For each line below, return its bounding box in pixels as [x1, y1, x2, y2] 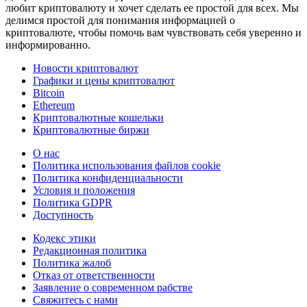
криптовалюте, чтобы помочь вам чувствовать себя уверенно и [5, 27, 302, 39]
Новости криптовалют [33, 62, 138, 75]
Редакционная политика [33, 245, 147, 257]
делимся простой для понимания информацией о [5, 14, 235, 27]
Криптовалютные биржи [33, 124, 149, 136]
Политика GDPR [33, 197, 112, 209]
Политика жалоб [33, 257, 111, 269]
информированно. [5, 39, 90, 51]
